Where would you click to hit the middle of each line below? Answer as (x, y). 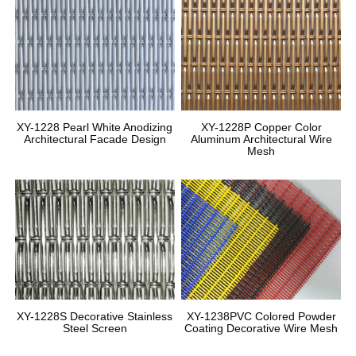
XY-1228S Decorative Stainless (95, 316)
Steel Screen (95, 328)
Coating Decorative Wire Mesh (261, 328)
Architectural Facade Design (95, 139)
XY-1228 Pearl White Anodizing (95, 128)
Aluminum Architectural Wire (261, 139)
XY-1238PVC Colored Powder (261, 316)
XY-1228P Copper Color (261, 128)
